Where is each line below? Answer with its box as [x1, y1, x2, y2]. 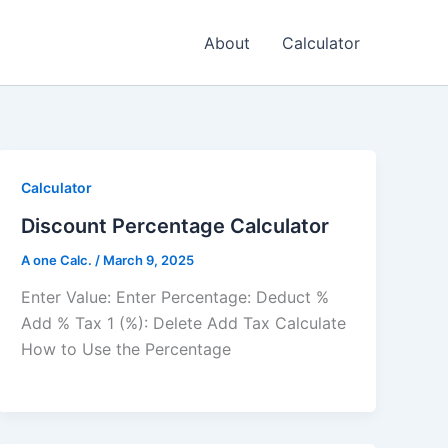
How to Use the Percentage [21, 339, 232, 360]
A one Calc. [21, 251, 96, 268]
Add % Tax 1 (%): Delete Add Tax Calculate [21, 313, 347, 334]
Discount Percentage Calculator [21, 213, 330, 238]
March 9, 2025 [103, 251, 195, 268]
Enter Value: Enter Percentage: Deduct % [21, 287, 330, 308]
